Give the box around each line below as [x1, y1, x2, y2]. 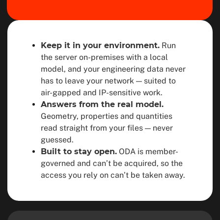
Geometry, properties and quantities [41, 111, 172, 121]
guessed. [41, 135, 74, 144]
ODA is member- [119, 147, 178, 156]
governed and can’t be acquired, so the [41, 159, 183, 168]
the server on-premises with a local [41, 53, 168, 62]
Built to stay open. [41, 147, 117, 156]
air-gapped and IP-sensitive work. [41, 88, 163, 97]
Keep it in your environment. [41, 41, 160, 50]
